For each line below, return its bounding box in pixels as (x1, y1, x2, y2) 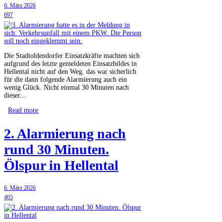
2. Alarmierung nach (4, 126, 126, 142)
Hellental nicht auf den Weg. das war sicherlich (4, 67, 136, 75)
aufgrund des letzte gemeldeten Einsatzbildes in (4, 59, 137, 67)
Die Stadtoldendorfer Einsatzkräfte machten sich (4, 52, 140, 59)
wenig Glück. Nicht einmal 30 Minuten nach (4, 83, 129, 91)
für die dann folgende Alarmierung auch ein (4, 75, 127, 83)
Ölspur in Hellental (4, 158, 118, 173)
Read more (8, 106, 39, 114)
